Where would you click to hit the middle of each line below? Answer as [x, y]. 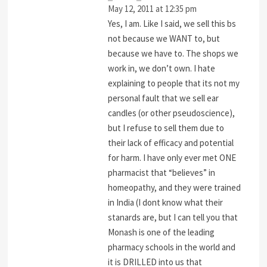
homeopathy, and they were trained [175, 188]
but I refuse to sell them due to [166, 128]
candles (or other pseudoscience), [172, 113]
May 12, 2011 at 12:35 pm [153, 9]
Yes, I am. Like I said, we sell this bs [172, 24]
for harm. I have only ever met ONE [172, 158]
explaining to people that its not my [174, 83]
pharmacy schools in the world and [172, 247]
